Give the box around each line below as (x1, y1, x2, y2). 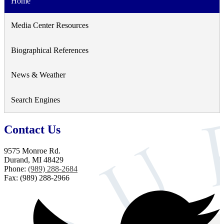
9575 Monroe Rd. (4, 146, 60, 155)
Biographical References (10, 45, 88, 54)
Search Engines (10, 95, 60, 104)
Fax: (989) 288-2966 (4, 173, 69, 182)
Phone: (4, 164, 28, 173)
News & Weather (10, 70, 65, 79)
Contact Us (4, 122, 60, 136)
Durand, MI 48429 (4, 155, 63, 164)
